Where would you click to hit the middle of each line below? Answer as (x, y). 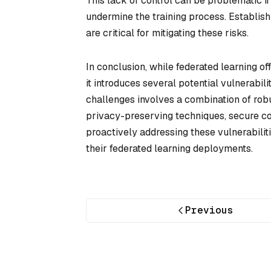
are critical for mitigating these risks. (167, 33)
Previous (210, 210)
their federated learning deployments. (169, 148)
